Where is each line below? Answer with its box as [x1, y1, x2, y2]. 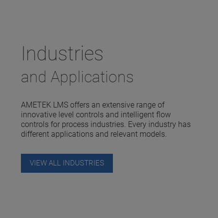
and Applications [20, 67, 134, 86]
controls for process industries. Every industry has [20, 119, 191, 129]
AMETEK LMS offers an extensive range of [20, 100, 164, 109]
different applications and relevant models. [20, 129, 167, 139]
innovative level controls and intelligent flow [20, 109, 171, 119]
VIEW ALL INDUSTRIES [29, 158, 104, 167]
